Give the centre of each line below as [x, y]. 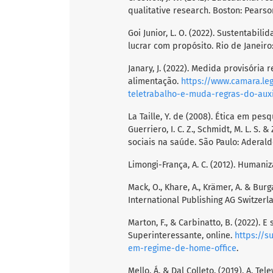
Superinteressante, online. [181, 236]
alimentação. [154, 82]
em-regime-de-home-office [182, 249]
